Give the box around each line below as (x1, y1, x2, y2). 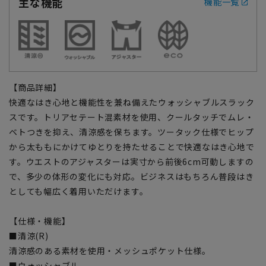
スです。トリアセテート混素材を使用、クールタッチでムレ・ (9, 110, 254, 123)
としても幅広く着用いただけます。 (9, 185, 148, 197)
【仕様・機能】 (9, 214, 71, 227)
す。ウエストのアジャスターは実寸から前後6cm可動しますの (9, 155, 254, 167)
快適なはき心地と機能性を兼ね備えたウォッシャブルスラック (9, 96, 255, 108)
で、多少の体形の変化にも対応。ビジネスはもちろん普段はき (9, 170, 254, 182)
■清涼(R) (9, 229, 49, 242)
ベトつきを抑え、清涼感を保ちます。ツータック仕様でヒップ (9, 125, 254, 138)
